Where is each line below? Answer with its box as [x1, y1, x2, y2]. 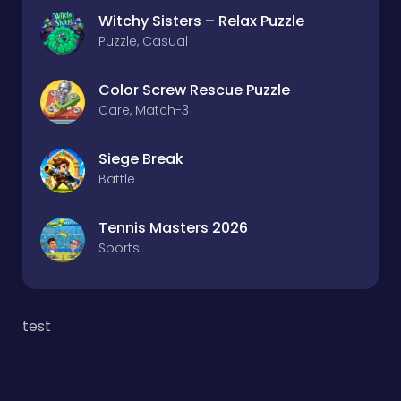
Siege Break [98, 149, 183, 169]
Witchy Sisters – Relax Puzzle [98, 11, 304, 31]
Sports [98, 239, 140, 257]
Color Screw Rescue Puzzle [98, 80, 290, 100]
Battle [98, 170, 135, 188]
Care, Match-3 [98, 101, 189, 119]
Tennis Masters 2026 [98, 218, 248, 238]
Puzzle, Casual [98, 32, 188, 50]
